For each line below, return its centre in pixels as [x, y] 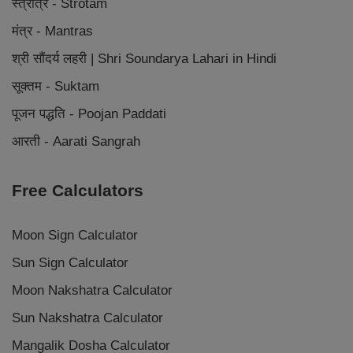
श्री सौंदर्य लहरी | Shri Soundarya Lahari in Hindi [144, 59]
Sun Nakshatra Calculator [87, 318]
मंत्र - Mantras [52, 32]
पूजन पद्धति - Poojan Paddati [89, 114]
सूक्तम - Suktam [56, 87]
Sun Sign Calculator [70, 263]
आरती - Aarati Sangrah [76, 142]
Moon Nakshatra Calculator [92, 291]
